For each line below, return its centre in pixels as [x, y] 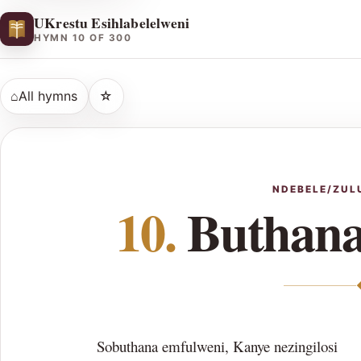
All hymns [48, 95]
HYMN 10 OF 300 [83, 38]
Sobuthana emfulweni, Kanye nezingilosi [217, 346]
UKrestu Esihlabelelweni [112, 22]
